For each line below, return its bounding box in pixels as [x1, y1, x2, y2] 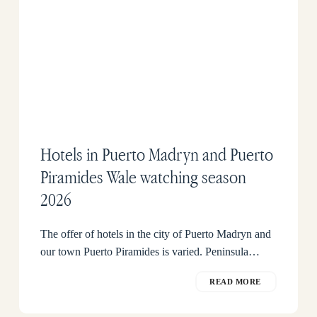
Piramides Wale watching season [40, 165, 246, 188]
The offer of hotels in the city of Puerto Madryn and [40, 227, 271, 240]
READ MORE [209, 277, 262, 286]
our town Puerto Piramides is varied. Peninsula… [40, 245, 260, 258]
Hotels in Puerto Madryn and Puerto [40, 142, 273, 166]
